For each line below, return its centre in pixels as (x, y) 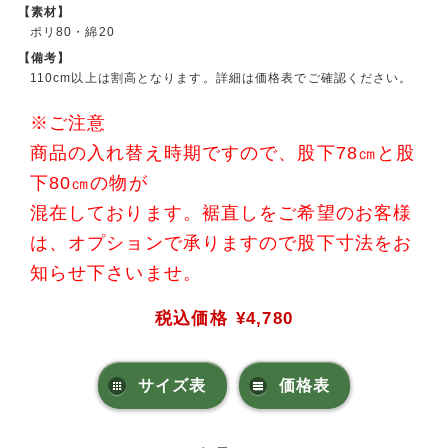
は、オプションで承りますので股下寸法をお (221, 242)
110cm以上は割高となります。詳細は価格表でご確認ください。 (221, 77)
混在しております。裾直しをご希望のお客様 (221, 212)
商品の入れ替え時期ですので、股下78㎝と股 (222, 152)
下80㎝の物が (88, 182)
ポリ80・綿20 (72, 32)
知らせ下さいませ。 (115, 272)
